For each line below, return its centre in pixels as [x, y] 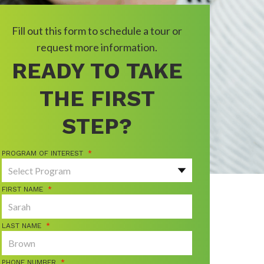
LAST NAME [22, 226]
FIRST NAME [23, 189]
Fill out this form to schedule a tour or [97, 31]
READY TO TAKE [97, 71]
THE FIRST [97, 99]
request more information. [97, 47]
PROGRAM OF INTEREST [43, 153]
